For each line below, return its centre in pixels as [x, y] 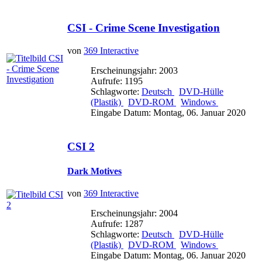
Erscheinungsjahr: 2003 [134, 71]
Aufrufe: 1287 [117, 223]
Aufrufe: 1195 [117, 81]
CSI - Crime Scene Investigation [144, 28]
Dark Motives [94, 171]
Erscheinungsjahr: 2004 [134, 213]
